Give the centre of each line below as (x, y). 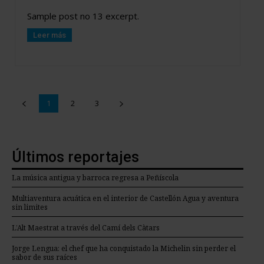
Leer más (49, 35)
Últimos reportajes (75, 157)
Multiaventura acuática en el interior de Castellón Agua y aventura (125, 199)
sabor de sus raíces (44, 258)
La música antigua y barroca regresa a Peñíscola (95, 178)
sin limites (30, 207)
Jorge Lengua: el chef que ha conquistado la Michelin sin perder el (124, 249)
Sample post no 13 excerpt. (83, 16)
